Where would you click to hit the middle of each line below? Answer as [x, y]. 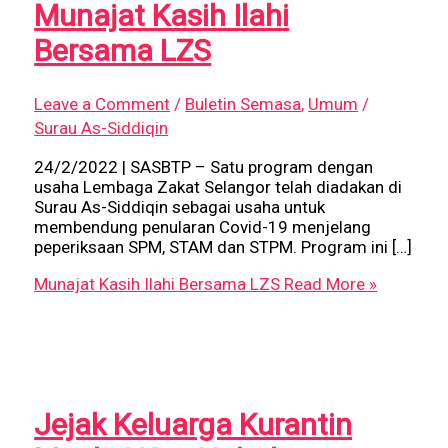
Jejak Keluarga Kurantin [193, 425]
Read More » [329, 284]
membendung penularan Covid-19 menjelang [203, 227]
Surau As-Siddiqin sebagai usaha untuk [180, 207]
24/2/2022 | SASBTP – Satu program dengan [204, 167]
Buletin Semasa [243, 104]
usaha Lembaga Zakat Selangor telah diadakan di [218, 187]
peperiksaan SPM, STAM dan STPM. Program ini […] [223, 247]
